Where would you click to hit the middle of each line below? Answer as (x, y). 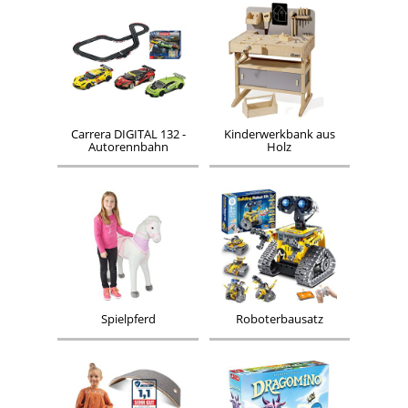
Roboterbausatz (279, 320)
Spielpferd (128, 320)
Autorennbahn (128, 147)
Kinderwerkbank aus (279, 134)
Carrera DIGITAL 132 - (128, 134)
